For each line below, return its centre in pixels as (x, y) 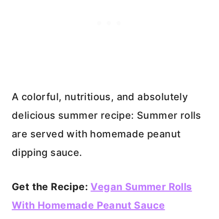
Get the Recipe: (51, 187)
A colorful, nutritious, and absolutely (100, 97)
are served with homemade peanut (96, 134)
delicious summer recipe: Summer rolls (107, 116)
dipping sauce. (47, 153)
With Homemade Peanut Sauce (88, 206)
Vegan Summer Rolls (141, 187)
